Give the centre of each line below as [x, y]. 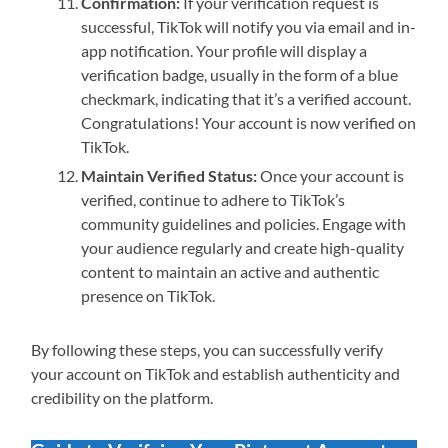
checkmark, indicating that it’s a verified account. [246, 99]
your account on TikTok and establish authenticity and [216, 374]
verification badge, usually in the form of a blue [240, 75]
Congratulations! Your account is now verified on [249, 123]
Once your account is [331, 176]
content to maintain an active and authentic [230, 272]
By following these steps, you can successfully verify [207, 350]
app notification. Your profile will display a [224, 51]
